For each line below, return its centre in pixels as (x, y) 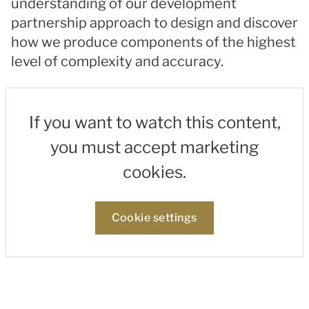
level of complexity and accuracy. (117, 61)
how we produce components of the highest (153, 42)
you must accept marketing (154, 147)
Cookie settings (154, 218)
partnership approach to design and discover (154, 23)
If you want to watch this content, (154, 122)
